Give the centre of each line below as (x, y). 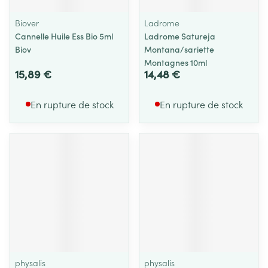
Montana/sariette (179, 49)
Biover (27, 23)
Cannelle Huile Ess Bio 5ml (64, 36)
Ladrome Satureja (180, 36)
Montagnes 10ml (176, 62)
